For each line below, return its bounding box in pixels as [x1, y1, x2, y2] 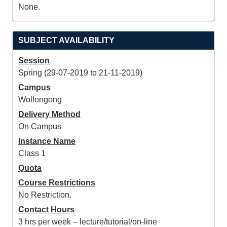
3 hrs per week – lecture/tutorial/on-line [18, 217, 157, 226]
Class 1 [18, 149, 46, 158]
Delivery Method [18, 110, 81, 119]
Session [18, 56, 50, 65]
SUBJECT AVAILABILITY [18, 36, 115, 45]
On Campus [18, 122, 61, 131]
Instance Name [18, 137, 75, 145]
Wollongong [18, 95, 62, 104]
